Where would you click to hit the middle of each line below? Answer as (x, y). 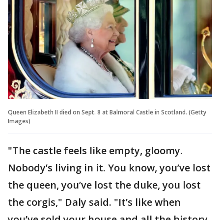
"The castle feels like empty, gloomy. (95, 150)
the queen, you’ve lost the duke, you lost (104, 185)
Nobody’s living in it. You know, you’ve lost (109, 167)
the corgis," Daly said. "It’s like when (94, 202)
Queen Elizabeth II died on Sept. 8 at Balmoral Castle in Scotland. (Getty (107, 112)
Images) (19, 121)
